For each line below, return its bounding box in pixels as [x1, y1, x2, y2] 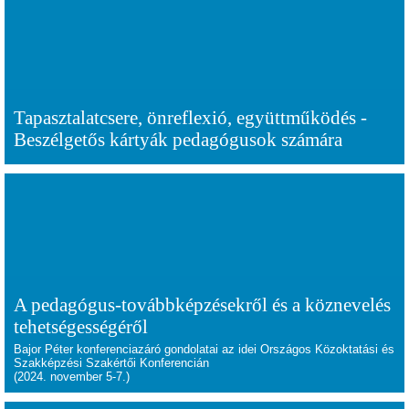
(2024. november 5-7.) [14, 370, 130, 383]
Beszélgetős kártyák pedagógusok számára [14, 129, 342, 150]
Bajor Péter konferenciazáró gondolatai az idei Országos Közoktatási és [14, 342, 394, 356]
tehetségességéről [14, 316, 148, 337]
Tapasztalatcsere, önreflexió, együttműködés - [14, 107, 367, 128]
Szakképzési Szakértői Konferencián [14, 356, 209, 370]
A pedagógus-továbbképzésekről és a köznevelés [14, 294, 391, 315]
